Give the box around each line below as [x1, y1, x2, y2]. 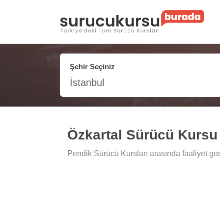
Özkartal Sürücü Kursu [67, 127, 218, 143]
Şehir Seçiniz [70, 62, 115, 71]
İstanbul [70, 77, 104, 88]
